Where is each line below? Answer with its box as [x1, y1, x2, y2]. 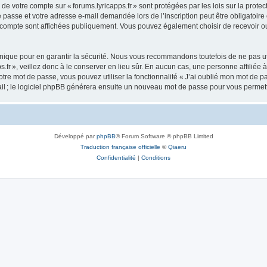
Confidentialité [97, 154, 136, 161]
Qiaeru [168, 144, 187, 150]
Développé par [54, 133, 97, 139]
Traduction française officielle [80, 144, 160, 150]
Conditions [141, 154, 170, 161]
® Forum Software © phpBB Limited [115, 133, 213, 139]
